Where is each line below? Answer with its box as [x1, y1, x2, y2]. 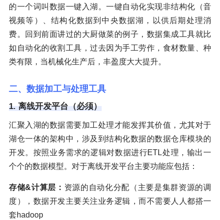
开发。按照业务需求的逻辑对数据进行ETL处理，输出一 [9, 148, 211, 157]
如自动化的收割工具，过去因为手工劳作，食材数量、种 [9, 44, 211, 53]
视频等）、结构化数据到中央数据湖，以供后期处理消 [9, 16, 211, 25]
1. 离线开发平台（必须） [9, 102, 102, 111]
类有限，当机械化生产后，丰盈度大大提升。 [9, 57, 166, 66]
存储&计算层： [9, 183, 64, 192]
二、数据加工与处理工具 [9, 84, 106, 94]
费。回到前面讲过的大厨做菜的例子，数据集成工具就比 [9, 30, 211, 39]
